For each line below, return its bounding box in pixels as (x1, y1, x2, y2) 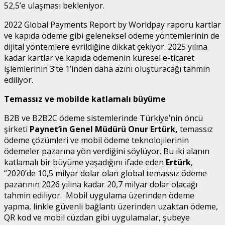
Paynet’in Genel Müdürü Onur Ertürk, (30, 123, 178, 135)
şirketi (4, 123, 30, 135)
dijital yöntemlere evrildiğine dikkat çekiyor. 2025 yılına (4, 41, 207, 52)
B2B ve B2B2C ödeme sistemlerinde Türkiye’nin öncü (4, 112, 203, 124)
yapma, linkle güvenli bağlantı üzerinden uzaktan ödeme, (4, 200, 218, 212)
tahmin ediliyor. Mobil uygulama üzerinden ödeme (4, 189, 194, 201)
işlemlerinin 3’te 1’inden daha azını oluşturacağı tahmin (4, 63, 210, 74)
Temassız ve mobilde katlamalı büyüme (4, 93, 166, 104)
